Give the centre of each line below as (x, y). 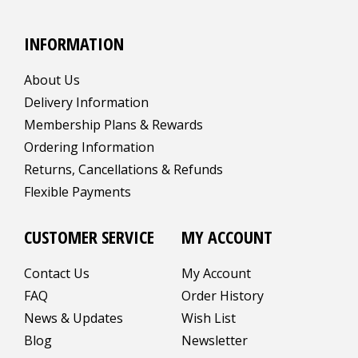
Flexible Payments (78, 191)
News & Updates (74, 318)
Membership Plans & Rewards (113, 124)
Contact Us (57, 273)
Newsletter (215, 340)
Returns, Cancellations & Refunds (123, 169)
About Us (52, 80)
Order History (223, 295)
